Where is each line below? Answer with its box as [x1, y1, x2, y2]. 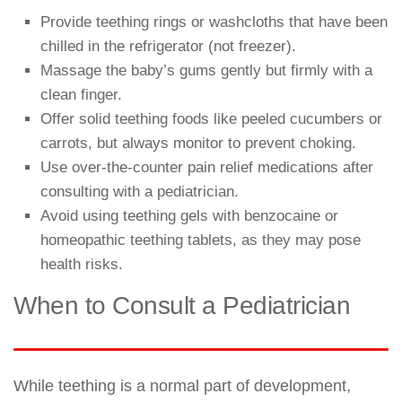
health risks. [40, 255, 123, 273]
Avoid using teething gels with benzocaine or [40, 206, 338, 224]
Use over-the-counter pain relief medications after [40, 158, 373, 176]
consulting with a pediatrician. [40, 182, 239, 200]
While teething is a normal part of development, [13, 376, 351, 395]
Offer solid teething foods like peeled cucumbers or [40, 109, 382, 127]
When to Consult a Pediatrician [13, 291, 350, 319]
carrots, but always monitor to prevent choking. [40, 134, 356, 152]
